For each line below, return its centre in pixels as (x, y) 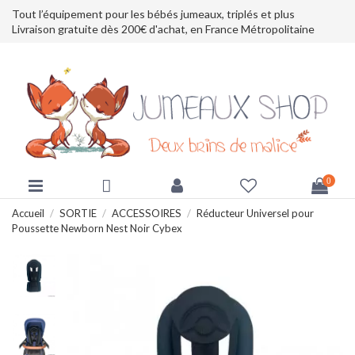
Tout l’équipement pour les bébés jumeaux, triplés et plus (153, 13)
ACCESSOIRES (146, 213)
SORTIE (78, 213)
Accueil (28, 213)
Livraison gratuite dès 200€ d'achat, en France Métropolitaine (163, 29)
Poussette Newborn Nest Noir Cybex (97, 228)
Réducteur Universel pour (255, 213)
